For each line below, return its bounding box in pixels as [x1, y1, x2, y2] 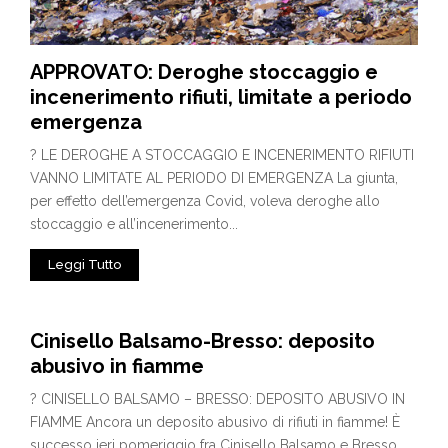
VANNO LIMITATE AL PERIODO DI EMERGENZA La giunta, [30, 169, 398, 186]
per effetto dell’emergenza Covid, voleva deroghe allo [30, 192, 380, 209]
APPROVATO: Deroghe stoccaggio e [30, 59, 378, 84]
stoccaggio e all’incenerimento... [30, 215, 238, 232]
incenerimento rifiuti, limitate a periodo [30, 84, 412, 109]
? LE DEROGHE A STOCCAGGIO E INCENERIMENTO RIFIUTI [30, 146, 414, 163]
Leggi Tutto [48, 256, 121, 272]
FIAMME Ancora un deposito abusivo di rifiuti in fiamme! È [30, 413, 400, 430]
